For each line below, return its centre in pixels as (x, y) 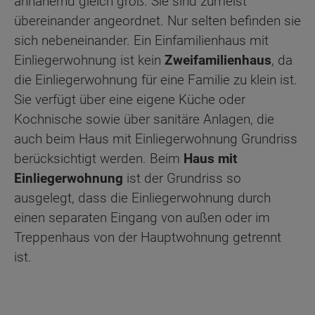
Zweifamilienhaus (218, 60)
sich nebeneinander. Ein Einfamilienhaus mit (141, 40)
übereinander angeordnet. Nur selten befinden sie (157, 20)
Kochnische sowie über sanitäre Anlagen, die (144, 119)
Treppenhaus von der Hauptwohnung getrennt (148, 237)
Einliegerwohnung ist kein (89, 60)
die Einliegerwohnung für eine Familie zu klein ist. (156, 79)
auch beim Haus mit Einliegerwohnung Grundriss (156, 139)
